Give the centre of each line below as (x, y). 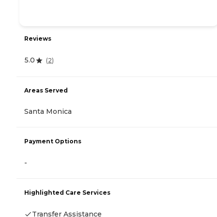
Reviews (38, 39)
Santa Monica (48, 112)
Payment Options (53, 141)
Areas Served (46, 91)
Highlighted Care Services (67, 193)
